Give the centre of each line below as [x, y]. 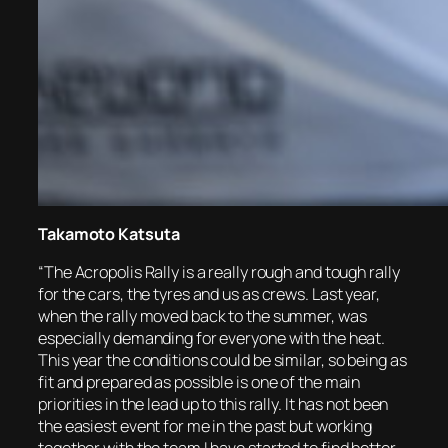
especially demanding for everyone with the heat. [212, 337]
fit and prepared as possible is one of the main [199, 381]
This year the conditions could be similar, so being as [222, 359]
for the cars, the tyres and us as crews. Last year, [209, 293]
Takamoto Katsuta [109, 233]
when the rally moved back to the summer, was [202, 315]
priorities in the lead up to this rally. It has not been [213, 403]
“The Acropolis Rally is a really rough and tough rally [219, 271]
